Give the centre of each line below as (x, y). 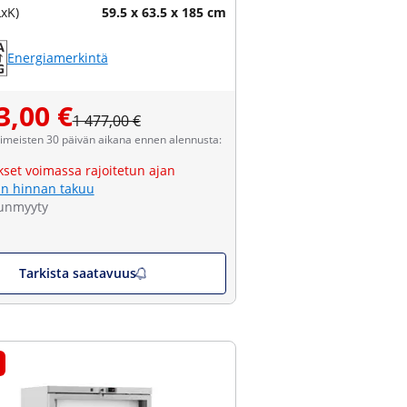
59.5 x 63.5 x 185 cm (164, 12)
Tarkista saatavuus (78, 273)
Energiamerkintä (57, 58)
